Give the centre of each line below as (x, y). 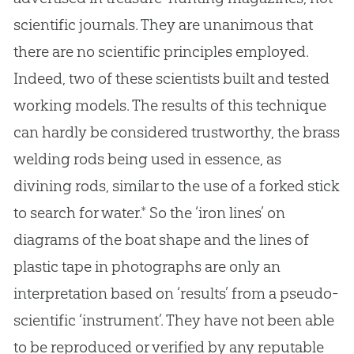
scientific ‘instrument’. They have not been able (173, 320)
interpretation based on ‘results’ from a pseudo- (175, 294)
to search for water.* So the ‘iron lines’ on (149, 213)
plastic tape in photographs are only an (147, 267)
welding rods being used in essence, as (147, 159)
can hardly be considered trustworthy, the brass (176, 132)
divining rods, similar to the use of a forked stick (176, 186)
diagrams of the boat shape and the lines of (161, 240)
